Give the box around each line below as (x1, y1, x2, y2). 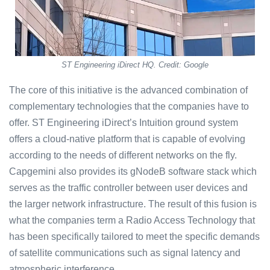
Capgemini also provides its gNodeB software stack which (9, 166, 257, 177)
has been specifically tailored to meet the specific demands (9, 231, 260, 242)
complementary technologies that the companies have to (9, 101, 249, 112)
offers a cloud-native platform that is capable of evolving (9, 134, 245, 145)
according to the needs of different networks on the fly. (9, 150, 237, 161)
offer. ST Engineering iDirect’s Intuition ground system (9, 118, 238, 128)
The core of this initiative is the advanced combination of (9, 85, 248, 96)
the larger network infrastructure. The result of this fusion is (9, 199, 257, 210)
